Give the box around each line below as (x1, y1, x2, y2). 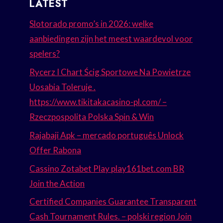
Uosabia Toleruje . (29, 81, 96, 92)
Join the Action (29, 178, 85, 189)
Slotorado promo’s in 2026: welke (29, 18, 154, 29)
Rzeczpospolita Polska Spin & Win (29, 111, 154, 122)
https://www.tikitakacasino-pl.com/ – (29, 96, 167, 107)
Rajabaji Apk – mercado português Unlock (29, 129, 184, 140)
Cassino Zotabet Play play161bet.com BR (29, 163, 185, 174)
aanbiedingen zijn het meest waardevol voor (29, 33, 193, 44)
